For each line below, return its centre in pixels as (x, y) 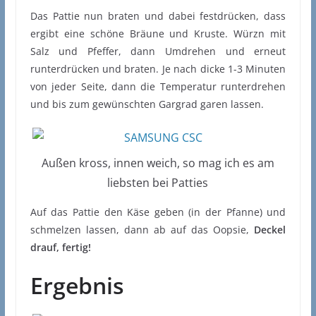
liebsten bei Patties (158, 183)
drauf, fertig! (60, 248)
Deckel (270, 230)
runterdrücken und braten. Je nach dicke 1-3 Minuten (158, 69)
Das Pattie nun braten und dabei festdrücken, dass (158, 16)
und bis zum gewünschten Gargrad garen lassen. (147, 104)
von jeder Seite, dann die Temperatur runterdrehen (158, 87)
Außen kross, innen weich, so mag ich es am (158, 163)
